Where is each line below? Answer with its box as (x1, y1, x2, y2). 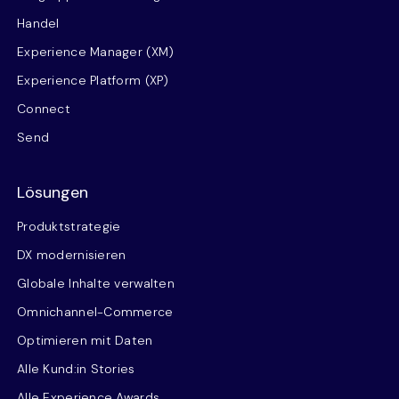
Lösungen (17, 182, 88, 203)
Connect (17, 101, 70, 117)
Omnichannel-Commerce (17, 304, 174, 320)
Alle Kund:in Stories (17, 361, 135, 377)
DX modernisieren (17, 247, 126, 263)
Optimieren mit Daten (17, 332, 153, 348)
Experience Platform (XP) (17, 72, 169, 88)
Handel (17, 15, 60, 31)
